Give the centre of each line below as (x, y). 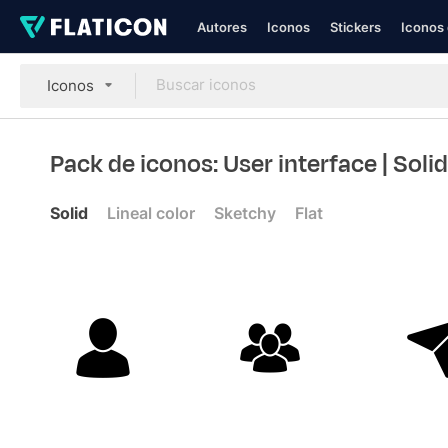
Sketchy (245, 212)
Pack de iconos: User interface (216, 164)
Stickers (355, 27)
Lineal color (151, 212)
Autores (222, 27)
